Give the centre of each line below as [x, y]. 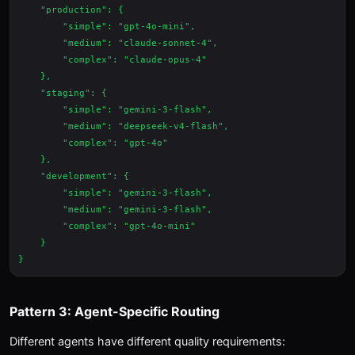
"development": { [74, 176]
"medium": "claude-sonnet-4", [118, 43]
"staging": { [63, 93]
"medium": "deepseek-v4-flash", [124, 126]
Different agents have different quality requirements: [147, 341]
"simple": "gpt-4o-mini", [107, 27]
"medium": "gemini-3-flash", [115, 210]
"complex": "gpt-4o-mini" [107, 226]
